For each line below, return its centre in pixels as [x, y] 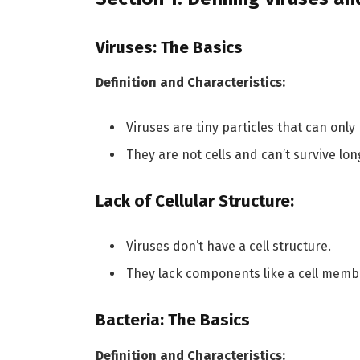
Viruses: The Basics [169, 47]
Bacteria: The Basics [172, 320]
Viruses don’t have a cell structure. [228, 247]
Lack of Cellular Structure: [194, 200]
